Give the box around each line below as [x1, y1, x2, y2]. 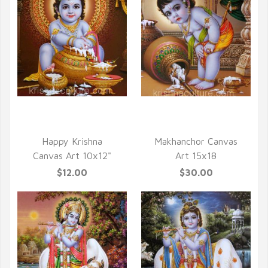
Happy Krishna [42, 136, 102, 147]
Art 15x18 [175, 150, 217, 161]
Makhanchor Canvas [154, 136, 237, 147]
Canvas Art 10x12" [33, 150, 111, 161]
